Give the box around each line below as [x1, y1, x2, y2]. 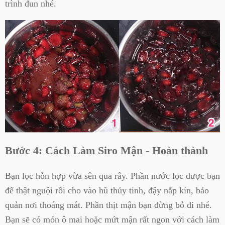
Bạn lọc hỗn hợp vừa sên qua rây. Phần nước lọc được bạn [5, 170, 220, 181]
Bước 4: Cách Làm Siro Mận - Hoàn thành [5, 144, 208, 157]
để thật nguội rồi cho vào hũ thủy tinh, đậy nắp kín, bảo [5, 185, 209, 195]
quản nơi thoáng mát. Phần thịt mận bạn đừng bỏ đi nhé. [5, 199, 212, 210]
